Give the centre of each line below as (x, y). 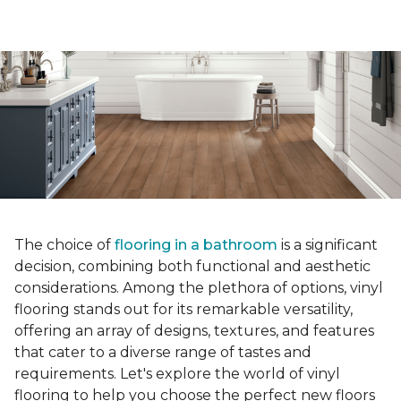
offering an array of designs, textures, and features (194, 331)
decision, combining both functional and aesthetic (192, 267)
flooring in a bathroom (196, 245)
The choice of (64, 245)
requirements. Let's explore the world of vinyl (177, 374)
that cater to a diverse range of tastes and (163, 353)
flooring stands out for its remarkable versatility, (183, 310)
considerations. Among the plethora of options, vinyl (199, 288)
